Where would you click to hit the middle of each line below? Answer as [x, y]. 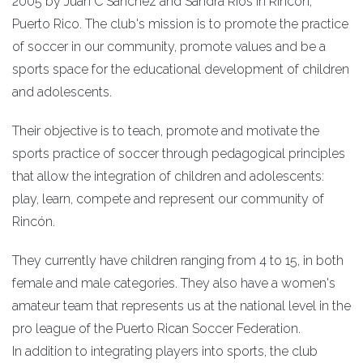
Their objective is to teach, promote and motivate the [166, 130]
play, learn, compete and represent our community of [168, 199]
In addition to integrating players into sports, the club [165, 351]
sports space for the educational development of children [181, 69]
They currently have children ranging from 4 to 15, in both [178, 260]
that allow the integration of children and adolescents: [168, 176]
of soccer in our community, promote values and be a [169, 46]
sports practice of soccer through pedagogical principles [179, 153]
